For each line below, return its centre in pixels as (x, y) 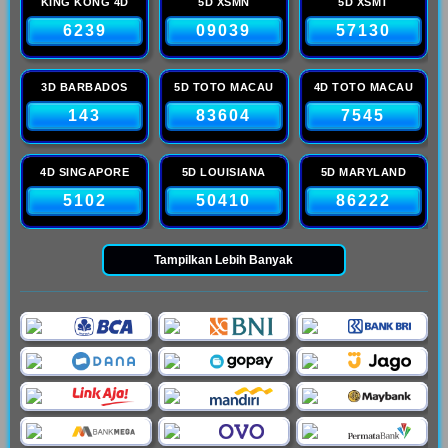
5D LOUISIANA (223, 172)
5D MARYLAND (363, 172)
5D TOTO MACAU (224, 87)
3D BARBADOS (84, 87)
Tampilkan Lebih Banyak (224, 260)
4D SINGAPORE (85, 172)
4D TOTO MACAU (363, 87)
